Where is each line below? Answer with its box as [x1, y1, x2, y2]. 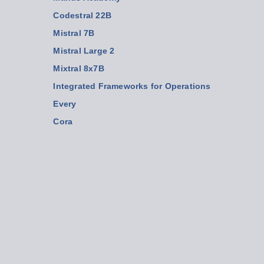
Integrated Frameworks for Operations [53, 82, 211, 91]
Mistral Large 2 [53, 47, 115, 56]
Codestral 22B [53, 11, 111, 21]
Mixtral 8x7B [53, 64, 104, 74]
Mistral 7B [53, 29, 95, 38]
